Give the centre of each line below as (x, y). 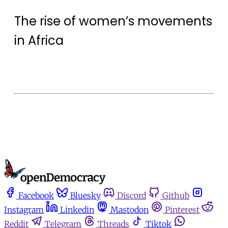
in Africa (39, 40)
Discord (132, 195)
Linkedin (77, 209)
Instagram (24, 209)
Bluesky (85, 195)
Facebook (36, 195)
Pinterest (182, 209)
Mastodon (130, 209)
